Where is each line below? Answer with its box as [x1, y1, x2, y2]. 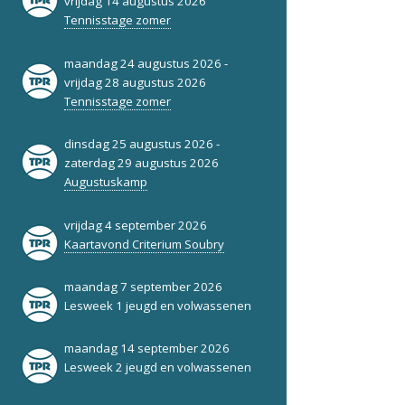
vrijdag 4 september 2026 [63, 216, 207, 233]
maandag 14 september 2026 [63, 340, 230, 357]
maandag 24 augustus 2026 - [63, 54, 228, 71]
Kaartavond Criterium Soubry [63, 235, 224, 252]
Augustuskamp [63, 174, 147, 191]
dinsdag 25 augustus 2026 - [63, 136, 220, 153]
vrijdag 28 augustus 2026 [63, 73, 206, 90]
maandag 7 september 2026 [63, 278, 222, 296]
